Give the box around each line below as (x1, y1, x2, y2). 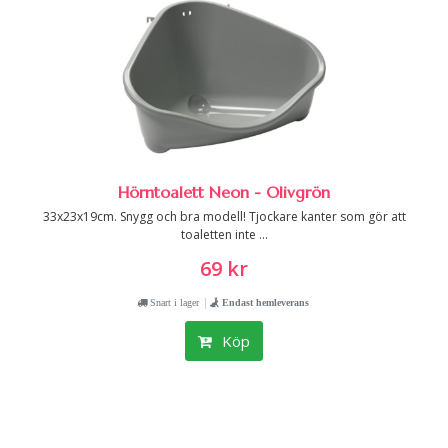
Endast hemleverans (219, 297, 309, 307)
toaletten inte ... (180, 226, 268, 243)
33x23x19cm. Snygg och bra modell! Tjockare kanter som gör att (42, 208, 406, 225)
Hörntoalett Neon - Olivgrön (118, 182, 330, 202)
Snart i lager (147, 297, 199, 307)
